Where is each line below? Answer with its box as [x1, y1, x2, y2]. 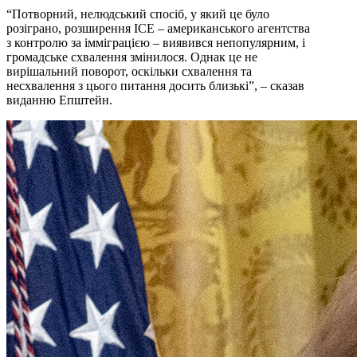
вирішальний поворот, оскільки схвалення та [6, 65, 252, 79]
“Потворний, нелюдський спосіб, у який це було [6, 7, 269, 22]
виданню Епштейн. [6, 93, 112, 108]
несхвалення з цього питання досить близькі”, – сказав [6, 79, 304, 93]
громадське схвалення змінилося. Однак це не [6, 50, 257, 65]
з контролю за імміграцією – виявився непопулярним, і [6, 36, 305, 50]
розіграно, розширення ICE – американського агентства [6, 22, 310, 36]
